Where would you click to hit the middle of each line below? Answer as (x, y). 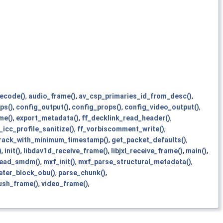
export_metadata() (47, 118)
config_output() (42, 107)
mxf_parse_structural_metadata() (135, 162)
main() (196, 151)
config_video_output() (162, 107)
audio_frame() (52, 96)
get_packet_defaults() (149, 140)
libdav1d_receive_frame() (66, 151)
